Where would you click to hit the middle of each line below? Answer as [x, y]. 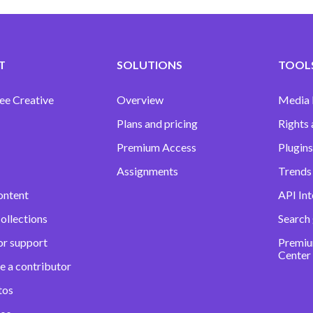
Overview [140, 100]
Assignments [148, 171]
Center [294, 255]
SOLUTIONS [150, 65]
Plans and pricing [158, 124]
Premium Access [157, 147]
